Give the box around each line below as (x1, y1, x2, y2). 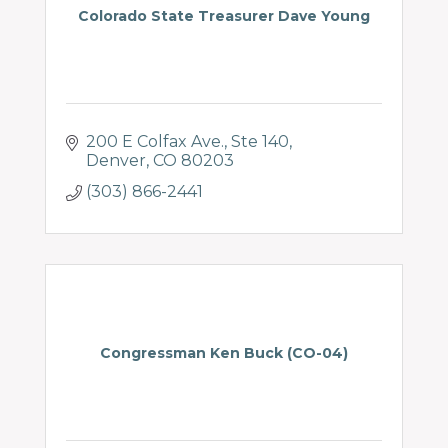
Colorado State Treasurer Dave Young (78, 7, 370, 25)
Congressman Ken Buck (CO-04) (100, 344, 348, 362)
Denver (86, 151, 146, 170)
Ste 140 (231, 132, 289, 151)
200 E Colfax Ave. (86, 132, 224, 151)
